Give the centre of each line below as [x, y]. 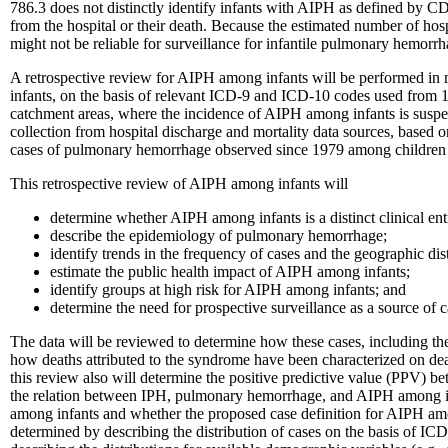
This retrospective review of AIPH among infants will [179, 183]
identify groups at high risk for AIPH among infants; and [228, 289]
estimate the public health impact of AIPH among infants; [230, 271]
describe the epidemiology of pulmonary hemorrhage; [218, 235]
